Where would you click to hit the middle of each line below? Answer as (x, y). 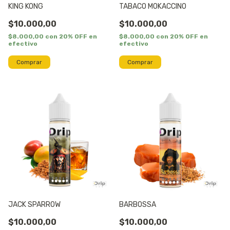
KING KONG (26, 7)
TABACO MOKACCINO (153, 7)
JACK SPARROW (34, 205)
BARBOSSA (138, 205)
